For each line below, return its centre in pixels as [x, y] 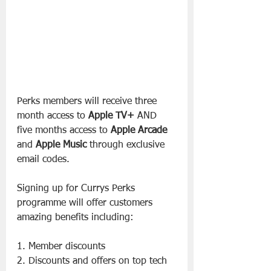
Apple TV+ [111, 116]
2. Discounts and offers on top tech [93, 261]
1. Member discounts [61, 247]
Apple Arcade [139, 130]
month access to [53, 116]
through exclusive [127, 145]
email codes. [43, 159]
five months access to [64, 130]
